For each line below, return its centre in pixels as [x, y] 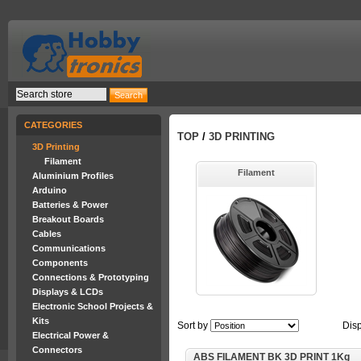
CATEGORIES [53, 125]
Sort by [193, 326]
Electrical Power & [71, 335]
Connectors [57, 350]
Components [60, 263]
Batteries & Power [70, 205]
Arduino [50, 190]
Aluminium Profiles [73, 176]
